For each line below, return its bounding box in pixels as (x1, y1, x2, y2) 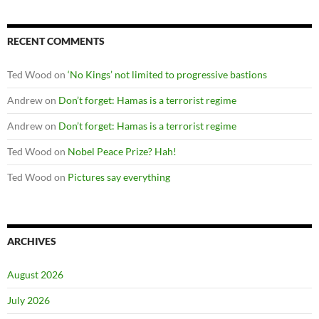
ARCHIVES (7, 235, 56, 247)
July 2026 (7, 294, 50, 306)
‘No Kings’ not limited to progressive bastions (68, 68, 267, 80)
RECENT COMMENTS (7, 35, 105, 47)
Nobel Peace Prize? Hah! (68, 145, 177, 157)
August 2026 (7, 268, 63, 281)
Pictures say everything (68, 171, 170, 183)
